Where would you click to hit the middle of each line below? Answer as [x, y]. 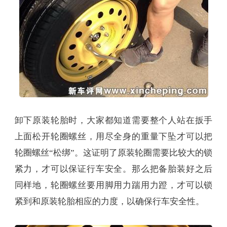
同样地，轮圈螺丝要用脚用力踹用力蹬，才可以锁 [113, 185]
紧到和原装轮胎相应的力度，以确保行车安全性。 [109, 202]
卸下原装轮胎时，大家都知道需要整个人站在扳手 [113, 121]
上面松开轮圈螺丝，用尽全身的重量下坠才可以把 [113, 137]
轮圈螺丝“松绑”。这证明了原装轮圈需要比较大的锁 [113, 153]
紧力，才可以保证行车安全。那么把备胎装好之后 [113, 169]
